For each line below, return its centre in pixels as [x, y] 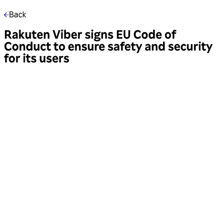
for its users [37, 57]
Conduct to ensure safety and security [108, 46]
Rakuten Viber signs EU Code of [90, 34]
